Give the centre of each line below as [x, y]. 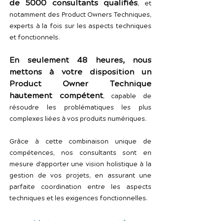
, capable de [127, 96]
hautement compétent [56, 96]
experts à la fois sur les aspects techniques [80, 26]
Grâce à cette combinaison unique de [80, 142]
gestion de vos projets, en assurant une [80, 176]
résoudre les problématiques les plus [80, 108]
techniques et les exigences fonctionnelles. [78, 198]
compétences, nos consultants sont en [80, 153]
